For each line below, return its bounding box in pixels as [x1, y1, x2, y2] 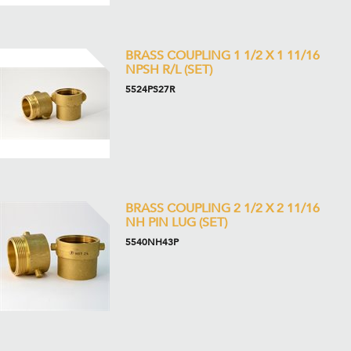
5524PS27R [125, 83, 175, 96]
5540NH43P [125, 236, 179, 248]
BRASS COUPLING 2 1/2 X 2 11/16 [125, 200, 320, 217]
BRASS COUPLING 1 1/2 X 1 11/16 [125, 47, 320, 64]
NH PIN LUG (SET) [125, 214, 227, 231]
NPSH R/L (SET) [125, 61, 212, 78]
